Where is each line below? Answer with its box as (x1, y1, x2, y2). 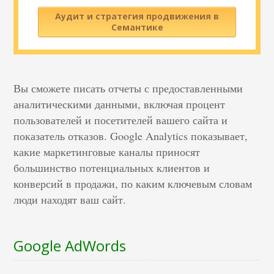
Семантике (111, 21, 163, 34)
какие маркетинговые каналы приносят (13, 144, 201, 160)
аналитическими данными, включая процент (13, 97, 226, 112)
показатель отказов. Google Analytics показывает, (13, 128, 248, 144)
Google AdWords (13, 235, 127, 256)
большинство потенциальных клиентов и (13, 160, 210, 176)
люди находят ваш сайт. (13, 192, 127, 207)
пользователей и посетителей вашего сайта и (13, 113, 228, 128)
